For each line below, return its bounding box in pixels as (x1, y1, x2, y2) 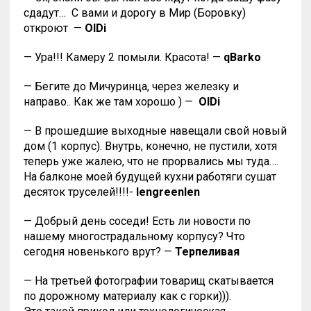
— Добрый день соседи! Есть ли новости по (23, 215, 251, 228)
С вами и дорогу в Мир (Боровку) (68, 6, 246, 20)
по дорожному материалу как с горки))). (23, 289, 231, 303)
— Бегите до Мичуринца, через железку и (23, 80, 239, 94)
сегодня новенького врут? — (23, 245, 175, 259)
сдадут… (23, 6, 69, 20)
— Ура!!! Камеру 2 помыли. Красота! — (23, 51, 224, 65)
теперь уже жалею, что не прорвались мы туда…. (23, 155, 278, 169)
